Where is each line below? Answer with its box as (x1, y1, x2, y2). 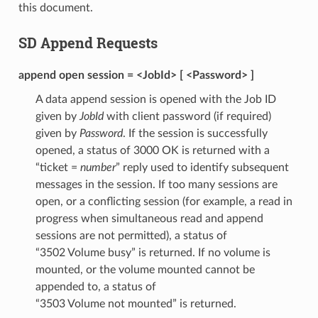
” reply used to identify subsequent (115, 161, 289, 173)
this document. (18, 1, 93, 13)
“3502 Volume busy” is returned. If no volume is (35, 246, 270, 258)
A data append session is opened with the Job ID (35, 93, 276, 105)
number (79, 161, 116, 173)
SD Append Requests (18, 33, 158, 52)
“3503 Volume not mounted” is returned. (35, 297, 236, 309)
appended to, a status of (35, 280, 156, 292)
